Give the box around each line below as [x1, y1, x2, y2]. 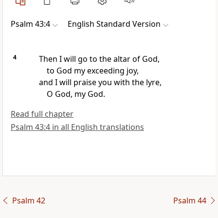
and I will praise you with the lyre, [38, 77, 162, 88]
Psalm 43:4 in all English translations [11, 122, 144, 133]
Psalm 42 [12, 195, 45, 206]
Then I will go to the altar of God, [38, 54, 160, 65]
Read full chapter [11, 109, 73, 120]
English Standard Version [68, 18, 161, 30]
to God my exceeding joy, [46, 65, 139, 76]
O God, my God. [46, 89, 105, 100]
